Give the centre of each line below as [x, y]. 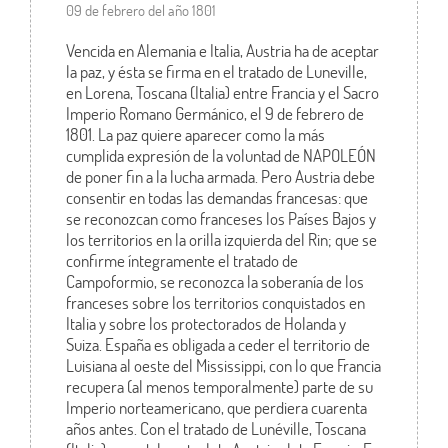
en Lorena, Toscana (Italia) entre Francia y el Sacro [222, 93]
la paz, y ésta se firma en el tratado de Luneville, [216, 72]
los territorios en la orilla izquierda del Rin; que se [221, 240]
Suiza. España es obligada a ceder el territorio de [217, 345]
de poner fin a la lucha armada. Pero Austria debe [220, 177]
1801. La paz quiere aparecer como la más [195, 135]
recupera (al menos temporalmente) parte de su [219, 387]
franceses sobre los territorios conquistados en [215, 303]
